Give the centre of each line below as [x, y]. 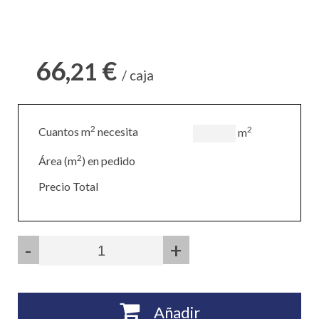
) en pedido [109, 161]
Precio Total [68, 187]
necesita [117, 132]
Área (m [58, 161]
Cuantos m [64, 132]
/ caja [138, 76]
